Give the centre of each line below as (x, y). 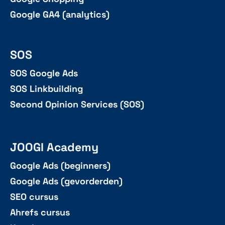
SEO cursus (34, 197)
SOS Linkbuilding (46, 89)
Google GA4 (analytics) (60, 15)
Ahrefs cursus (40, 213)
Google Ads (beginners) (60, 166)
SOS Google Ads (44, 74)
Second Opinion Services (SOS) (77, 105)
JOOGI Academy (54, 148)
